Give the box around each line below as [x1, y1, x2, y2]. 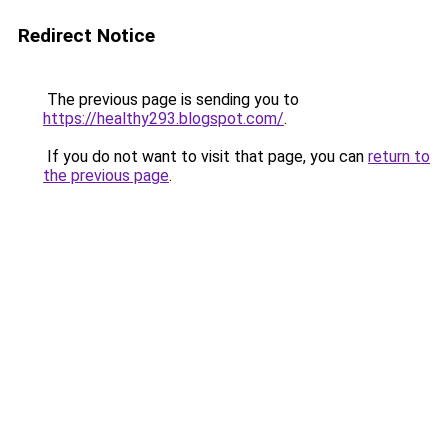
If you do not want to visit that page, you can [43, 147, 368, 166]
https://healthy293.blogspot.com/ [43, 109, 284, 128]
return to [368, 147, 430, 166]
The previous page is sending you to [43, 90, 299, 109]
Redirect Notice [18, 24, 155, 47]
